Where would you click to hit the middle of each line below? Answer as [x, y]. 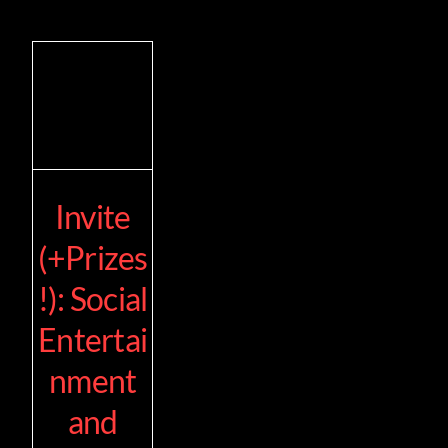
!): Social [92, 298]
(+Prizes [92, 257]
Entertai [93, 339]
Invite [92, 216]
